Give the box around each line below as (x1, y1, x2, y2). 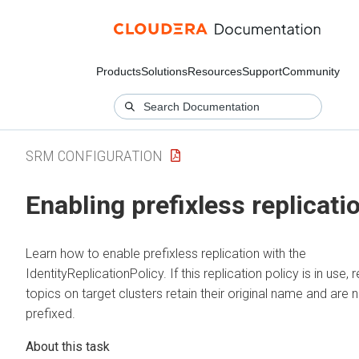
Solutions (141, 65, 188, 78)
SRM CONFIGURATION (26, 146, 163, 165)
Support (242, 65, 282, 78)
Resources (188, 65, 242, 78)
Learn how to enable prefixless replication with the (26, 245, 306, 261)
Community (282, 65, 340, 78)
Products (96, 65, 141, 78)
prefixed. (26, 305, 75, 321)
